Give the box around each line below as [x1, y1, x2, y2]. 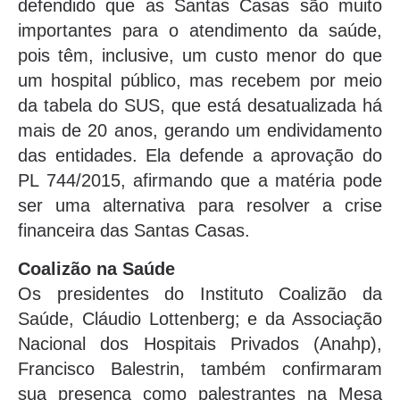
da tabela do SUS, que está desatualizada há [18, 96, 382, 116]
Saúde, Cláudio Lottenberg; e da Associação [18, 308, 382, 329]
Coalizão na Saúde [18, 258, 175, 279]
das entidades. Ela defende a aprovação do [18, 146, 382, 166]
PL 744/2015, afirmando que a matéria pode [18, 171, 382, 191]
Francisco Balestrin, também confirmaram [18, 358, 382, 379]
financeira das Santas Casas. [18, 221, 250, 241]
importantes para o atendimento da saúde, [18, 21, 382, 41]
